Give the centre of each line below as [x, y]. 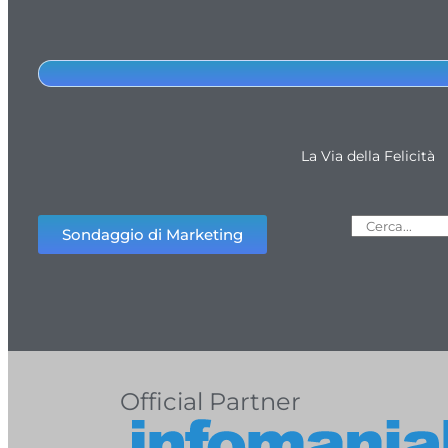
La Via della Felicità [368, 155]
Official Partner [210, 401]
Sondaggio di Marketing [152, 234]
